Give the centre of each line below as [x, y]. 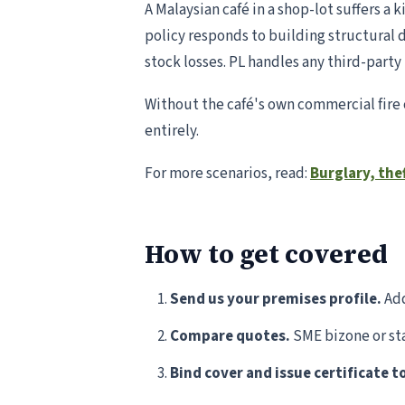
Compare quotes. [230, 336]
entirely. [172, 131]
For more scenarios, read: [227, 174]
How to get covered [266, 254]
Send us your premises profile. [276, 299]
